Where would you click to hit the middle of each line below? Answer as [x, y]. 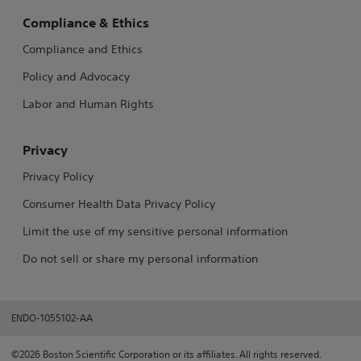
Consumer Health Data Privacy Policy [119, 204]
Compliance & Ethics [86, 23]
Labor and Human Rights [88, 104]
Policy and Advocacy [76, 77]
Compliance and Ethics [83, 50]
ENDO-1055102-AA [52, 318]
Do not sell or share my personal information [140, 259]
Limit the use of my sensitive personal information [155, 232]
